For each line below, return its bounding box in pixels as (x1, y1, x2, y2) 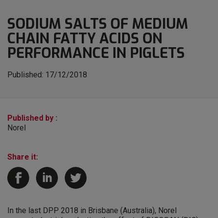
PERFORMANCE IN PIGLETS (7, 44, 185, 63)
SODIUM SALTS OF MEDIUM (7, 15, 188, 34)
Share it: (7, 152, 38, 162)
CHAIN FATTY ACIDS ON (7, 29, 163, 48)
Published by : (7, 113, 57, 123)
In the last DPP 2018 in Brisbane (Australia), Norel (7, 206, 177, 216)
